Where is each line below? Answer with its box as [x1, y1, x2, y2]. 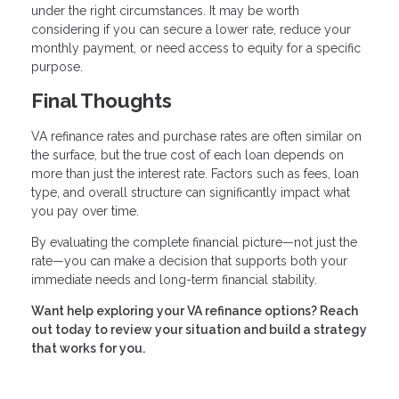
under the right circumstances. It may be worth [31, 3, 299, 18]
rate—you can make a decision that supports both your [31, 254, 347, 269]
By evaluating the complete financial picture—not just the [31, 235, 357, 250]
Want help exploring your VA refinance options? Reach [31, 304, 358, 319]
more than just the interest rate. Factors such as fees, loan [31, 167, 359, 182]
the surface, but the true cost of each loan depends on [31, 148, 344, 163]
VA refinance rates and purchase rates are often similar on [31, 129, 362, 144]
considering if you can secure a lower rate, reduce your [31, 21, 351, 37]
